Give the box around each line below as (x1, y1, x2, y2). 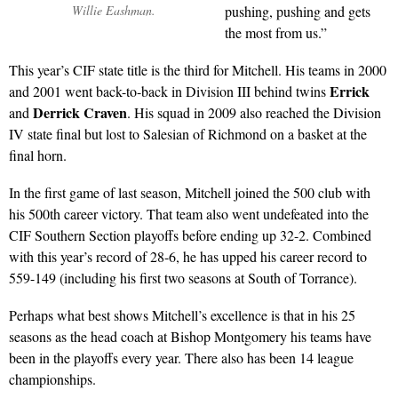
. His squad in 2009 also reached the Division (127, 102, 381, 122)
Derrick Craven (33, 101, 127, 123)
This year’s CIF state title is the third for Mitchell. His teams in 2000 (9, 60, 386, 79)
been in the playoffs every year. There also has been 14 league (9, 347, 354, 367)
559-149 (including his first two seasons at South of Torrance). (9, 267, 357, 287)
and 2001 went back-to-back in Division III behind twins (9, 81, 330, 100)
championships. (9, 369, 96, 388)
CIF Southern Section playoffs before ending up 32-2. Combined (9, 225, 371, 244)
